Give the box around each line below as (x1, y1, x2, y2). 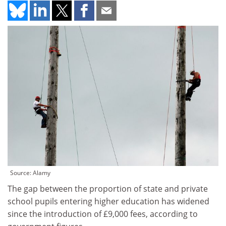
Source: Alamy (10, 168, 50, 178)
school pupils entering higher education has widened (8, 196, 209, 207)
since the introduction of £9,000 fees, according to (8, 208, 198, 220)
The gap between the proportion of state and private (8, 183, 208, 195)
